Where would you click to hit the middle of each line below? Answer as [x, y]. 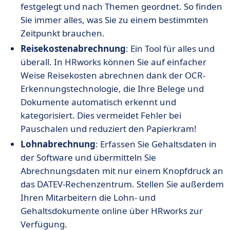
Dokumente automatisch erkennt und [98, 102]
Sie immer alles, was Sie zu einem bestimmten [114, 20]
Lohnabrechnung [58, 144]
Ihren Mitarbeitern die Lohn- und [88, 198]
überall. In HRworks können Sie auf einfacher [113, 62]
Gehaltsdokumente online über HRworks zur [112, 211]
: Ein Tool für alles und [170, 49]
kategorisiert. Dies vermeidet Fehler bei [101, 116]
